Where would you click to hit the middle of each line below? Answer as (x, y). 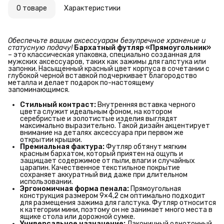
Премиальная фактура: (62, 146)
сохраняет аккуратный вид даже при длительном (104, 174)
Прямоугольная (155, 188)
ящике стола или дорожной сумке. (77, 216)
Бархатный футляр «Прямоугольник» (142, 47)
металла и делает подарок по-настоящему (81, 82)
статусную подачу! (40, 47)
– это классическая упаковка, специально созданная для (104, 54)
